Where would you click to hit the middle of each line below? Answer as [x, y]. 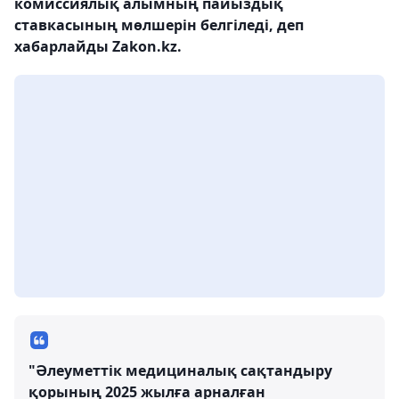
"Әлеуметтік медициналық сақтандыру [180, 370]
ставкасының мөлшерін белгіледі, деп [159, 25]
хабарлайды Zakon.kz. [98, 46]
